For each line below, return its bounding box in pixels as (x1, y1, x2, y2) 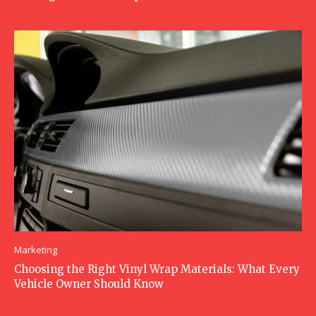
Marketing (14, 243, 57, 257)
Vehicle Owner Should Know (14, 277, 164, 291)
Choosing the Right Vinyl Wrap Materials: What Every (14, 262, 300, 276)
